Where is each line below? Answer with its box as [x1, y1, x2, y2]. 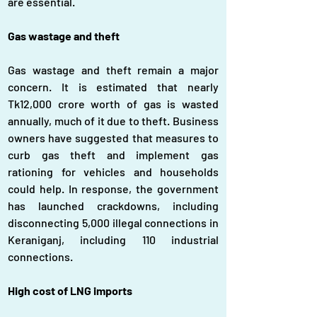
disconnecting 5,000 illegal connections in [8, 216, 219, 229]
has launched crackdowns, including [8, 199, 219, 212]
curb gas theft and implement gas [8, 148, 219, 161]
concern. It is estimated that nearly [8, 80, 219, 93]
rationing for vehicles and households [8, 165, 219, 178]
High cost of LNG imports [8, 284, 132, 297]
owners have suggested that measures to [8, 131, 219, 144]
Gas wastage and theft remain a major [8, 63, 219, 76]
